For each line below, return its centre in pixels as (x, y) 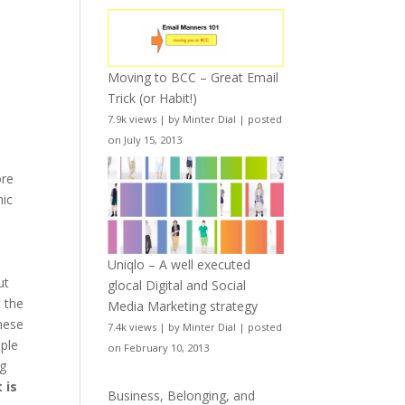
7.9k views (132, 119)
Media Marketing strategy (183, 306)
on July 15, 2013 (145, 140)
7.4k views (132, 326)
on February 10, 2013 (159, 347)
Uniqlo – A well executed (179, 264)
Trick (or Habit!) (153, 99)
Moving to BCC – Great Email (193, 78)
